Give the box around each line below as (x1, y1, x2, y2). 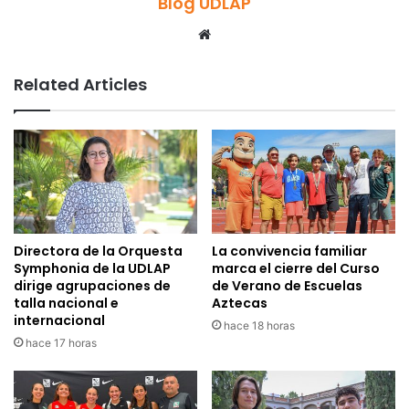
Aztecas (212, 293, 267, 312)
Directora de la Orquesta (14, 241, 183, 260)
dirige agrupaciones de (14, 276, 171, 295)
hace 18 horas (224, 318, 295, 332)
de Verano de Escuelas (212, 276, 362, 295)
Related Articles (14, 73, 147, 97)
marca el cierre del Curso (212, 258, 380, 278)
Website (215, 25, 267, 43)
